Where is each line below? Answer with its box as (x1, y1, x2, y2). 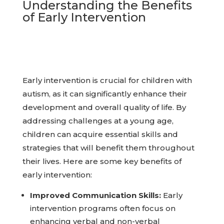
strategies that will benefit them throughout (22, 143, 194, 153)
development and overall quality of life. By (22, 102, 186, 112)
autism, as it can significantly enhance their (22, 89, 187, 99)
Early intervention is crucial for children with (22, 75, 192, 85)
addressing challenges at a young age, (22, 116, 173, 126)
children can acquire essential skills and (22, 129, 178, 139)
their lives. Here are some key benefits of (22, 156, 181, 166)
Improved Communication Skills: (29, 190, 161, 200)
